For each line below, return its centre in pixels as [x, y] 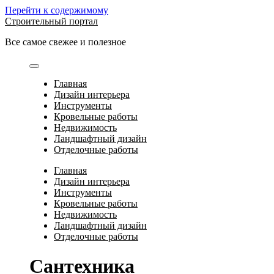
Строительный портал [51, 21]
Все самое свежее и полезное [65, 42]
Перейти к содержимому [57, 10]
